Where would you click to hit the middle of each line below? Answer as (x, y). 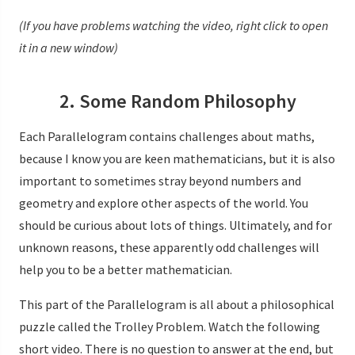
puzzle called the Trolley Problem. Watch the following (170, 326)
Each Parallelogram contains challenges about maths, (167, 136)
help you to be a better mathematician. (126, 269)
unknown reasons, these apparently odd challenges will (169, 247)
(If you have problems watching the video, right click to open (174, 25)
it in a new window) (69, 47)
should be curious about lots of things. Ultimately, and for (176, 225)
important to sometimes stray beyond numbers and (160, 180)
